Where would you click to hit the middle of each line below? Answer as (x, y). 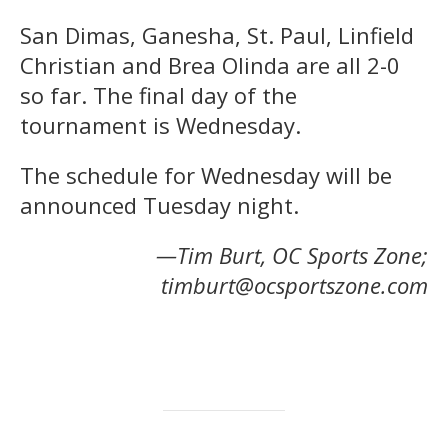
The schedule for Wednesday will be (206, 175)
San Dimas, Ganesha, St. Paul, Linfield (217, 35)
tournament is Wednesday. (160, 125)
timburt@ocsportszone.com (294, 285)
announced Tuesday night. (159, 205)
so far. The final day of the (158, 95)
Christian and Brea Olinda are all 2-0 (210, 65)
